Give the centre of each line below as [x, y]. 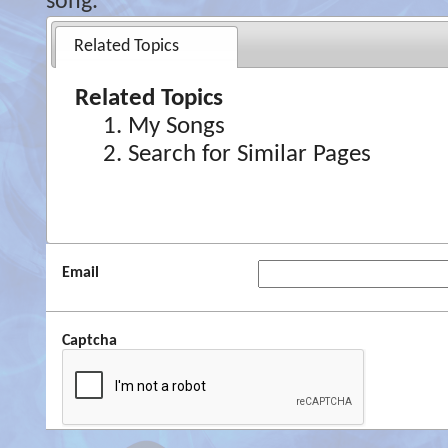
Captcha [89, 340]
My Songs [176, 127]
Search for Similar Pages [249, 155]
